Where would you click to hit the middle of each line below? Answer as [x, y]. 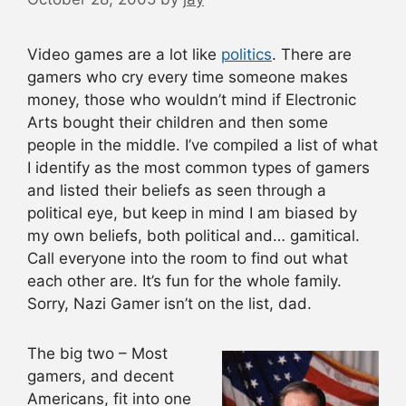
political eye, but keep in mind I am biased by [192, 213]
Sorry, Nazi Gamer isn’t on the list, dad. [169, 303]
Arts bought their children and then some [178, 122]
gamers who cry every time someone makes [188, 77]
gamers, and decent [101, 377]
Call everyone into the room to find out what [188, 258]
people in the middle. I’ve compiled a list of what [203, 145]
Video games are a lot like [124, 54]
